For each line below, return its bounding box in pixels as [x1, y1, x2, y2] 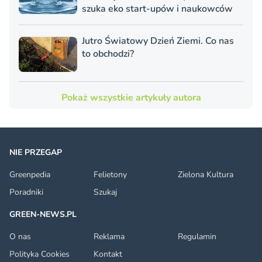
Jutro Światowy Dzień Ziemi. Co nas [82, 35, 234, 48]
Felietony [94, 169, 127, 181]
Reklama [94, 231, 125, 243]
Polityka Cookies [9, 249, 70, 260]
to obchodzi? [82, 47, 134, 61]
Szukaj [94, 187, 117, 198]
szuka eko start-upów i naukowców [82, 2, 233, 16]
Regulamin [178, 231, 216, 243]
